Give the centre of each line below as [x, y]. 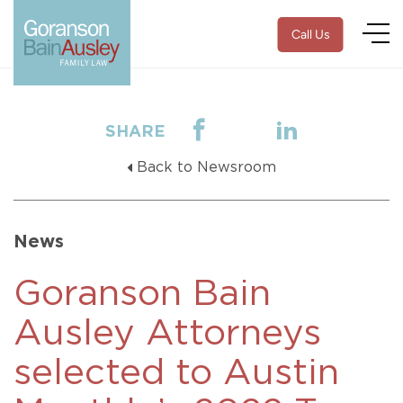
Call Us [310, 35]
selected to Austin [176, 373]
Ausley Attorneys [167, 334]
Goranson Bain [142, 294]
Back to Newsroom [206, 167]
